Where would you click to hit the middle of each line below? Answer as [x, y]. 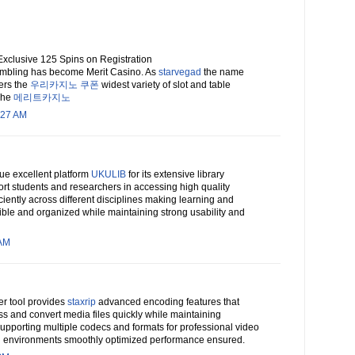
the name [223, 73]
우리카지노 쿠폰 [65, 85]
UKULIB [109, 175]
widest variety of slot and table [165, 85]
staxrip [82, 302]
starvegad [180, 73]
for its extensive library [175, 175]
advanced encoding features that [168, 302]
